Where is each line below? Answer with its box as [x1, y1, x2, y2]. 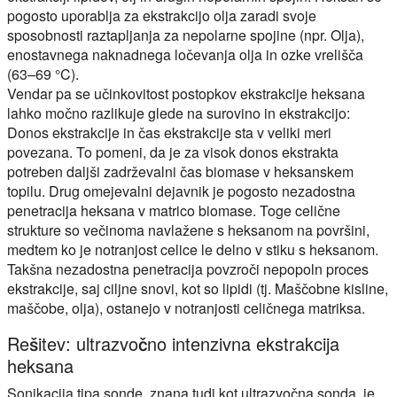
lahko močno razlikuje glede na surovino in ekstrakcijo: [7, 102, 350, 123]
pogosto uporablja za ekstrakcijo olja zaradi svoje [7, 4, 316, 26]
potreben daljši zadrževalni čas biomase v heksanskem [7, 160, 354, 182]
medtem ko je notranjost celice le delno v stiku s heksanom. [7, 238, 378, 260]
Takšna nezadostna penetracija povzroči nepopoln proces [7, 258, 369, 279]
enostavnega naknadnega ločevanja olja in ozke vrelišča [7, 43, 363, 65]
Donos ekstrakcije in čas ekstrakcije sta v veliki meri [7, 121, 331, 143]
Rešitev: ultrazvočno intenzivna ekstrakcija [7, 330, 339, 356]
